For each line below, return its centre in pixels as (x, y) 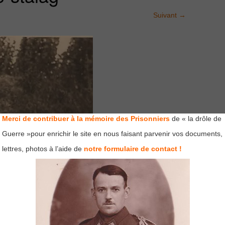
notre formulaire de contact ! (133, 149)
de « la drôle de (196, 119)
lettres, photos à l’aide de (42, 149)
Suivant (166, 15)
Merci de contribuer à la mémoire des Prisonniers (86, 119)
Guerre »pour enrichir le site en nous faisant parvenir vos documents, (112, 134)
